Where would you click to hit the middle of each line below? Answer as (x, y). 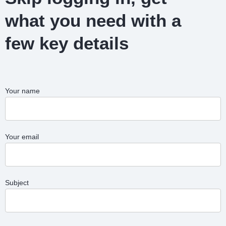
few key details (67, 43)
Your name (22, 91)
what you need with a (93, 21)
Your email (22, 137)
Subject (17, 183)
